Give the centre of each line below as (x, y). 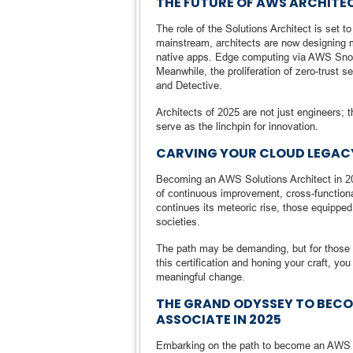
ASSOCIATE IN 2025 (219, 320)
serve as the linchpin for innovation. (237, 126)
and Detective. (189, 85)
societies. (178, 221)
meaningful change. (201, 277)
